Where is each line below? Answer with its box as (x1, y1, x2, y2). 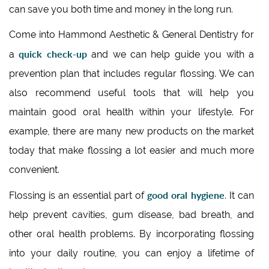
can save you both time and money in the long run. (9, 4, 233, 15)
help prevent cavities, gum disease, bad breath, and (9, 209, 254, 220)
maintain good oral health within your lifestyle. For (9, 106, 254, 118)
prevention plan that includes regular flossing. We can (9, 68, 254, 79)
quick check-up (19, 48, 87, 59)
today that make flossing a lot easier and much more (9, 145, 254, 156)
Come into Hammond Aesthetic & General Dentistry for (9, 29, 254, 40)
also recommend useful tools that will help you (9, 87, 254, 98)
